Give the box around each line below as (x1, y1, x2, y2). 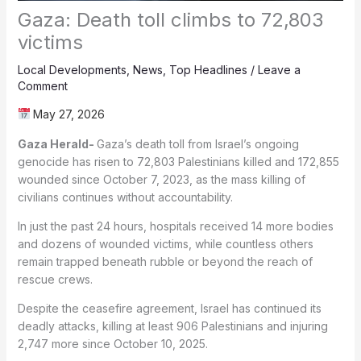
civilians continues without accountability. (17, 189, 233, 204)
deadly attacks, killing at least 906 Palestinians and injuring (17, 318, 328, 333)
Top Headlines (168, 62, 247, 77)
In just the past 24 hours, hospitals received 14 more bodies (17, 218, 334, 233)
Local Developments (17, 62, 127, 77)
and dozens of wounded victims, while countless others (17, 236, 313, 251)
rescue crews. (17, 272, 93, 286)
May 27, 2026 (30, 106, 106, 121)
